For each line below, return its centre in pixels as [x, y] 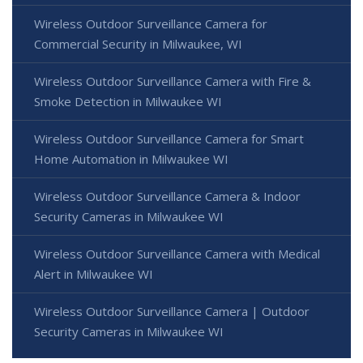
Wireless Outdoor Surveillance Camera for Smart [169, 138]
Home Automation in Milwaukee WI [131, 158]
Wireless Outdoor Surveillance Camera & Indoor [167, 196]
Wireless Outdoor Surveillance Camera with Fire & [173, 81]
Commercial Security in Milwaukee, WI [138, 43]
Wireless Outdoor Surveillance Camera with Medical [177, 253]
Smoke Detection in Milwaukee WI [128, 101]
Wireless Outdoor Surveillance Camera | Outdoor [172, 311]
